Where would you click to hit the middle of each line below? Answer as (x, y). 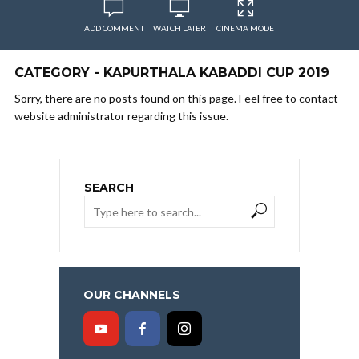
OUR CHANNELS (132, 295)
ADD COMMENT (114, 28)
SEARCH (109, 188)
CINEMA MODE (245, 28)
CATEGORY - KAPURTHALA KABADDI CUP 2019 (172, 73)
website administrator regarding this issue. (121, 116)
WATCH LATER (179, 28)
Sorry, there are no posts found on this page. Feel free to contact (176, 98)
